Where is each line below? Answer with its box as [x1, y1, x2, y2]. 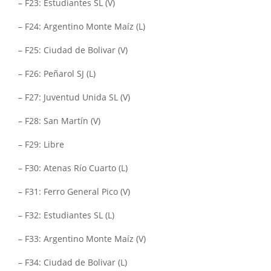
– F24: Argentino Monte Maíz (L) [18, 21, 145, 32]
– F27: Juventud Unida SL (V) [18, 92, 130, 103]
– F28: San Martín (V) [18, 116, 100, 126]
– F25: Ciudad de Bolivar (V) [18, 45, 128, 56]
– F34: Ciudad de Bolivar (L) [18, 257, 127, 268]
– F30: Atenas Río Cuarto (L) [18, 163, 128, 174]
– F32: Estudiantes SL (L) [18, 210, 114, 221]
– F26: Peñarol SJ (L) [18, 68, 96, 79]
